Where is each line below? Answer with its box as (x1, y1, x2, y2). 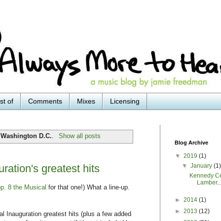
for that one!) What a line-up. (46, 184, 130, 191)
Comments (28, 97, 62, 106)
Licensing (110, 97, 140, 106)
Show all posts (58, 132, 101, 140)
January (190, 162, 214, 169)
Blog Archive (175, 139, 208, 146)
